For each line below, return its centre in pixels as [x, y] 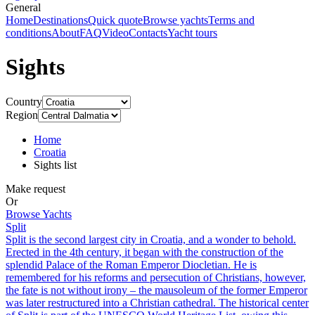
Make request [36, 188]
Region [22, 115]
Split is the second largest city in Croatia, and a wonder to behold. [151, 239]
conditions [28, 33]
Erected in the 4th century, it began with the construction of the [144, 252]
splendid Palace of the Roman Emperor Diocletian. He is [131, 264]
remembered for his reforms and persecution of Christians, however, [156, 277]
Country [24, 101]
